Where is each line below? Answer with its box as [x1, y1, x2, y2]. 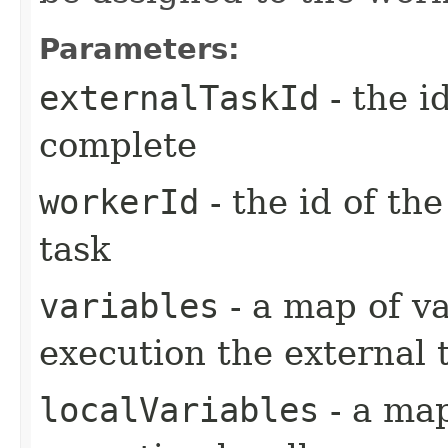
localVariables [39, 389, 319, 430]
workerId [39, 181, 199, 222]
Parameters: [39, 31, 240, 66]
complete [39, 124, 197, 165]
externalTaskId [39, 77, 319, 118]
